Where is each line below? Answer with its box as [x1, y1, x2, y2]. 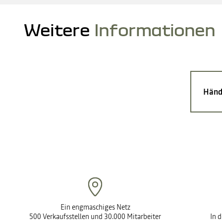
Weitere [24, 20, 90, 39]
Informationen [94, 20, 216, 39]
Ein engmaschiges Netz [60, 202, 130, 212]
